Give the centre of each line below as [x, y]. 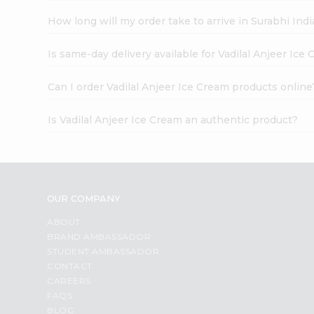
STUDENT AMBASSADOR [103, 251]
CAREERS [69, 280]
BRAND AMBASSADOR [99, 236]
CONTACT [70, 266]
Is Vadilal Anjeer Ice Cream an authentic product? [173, 120]
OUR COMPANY [84, 198]
